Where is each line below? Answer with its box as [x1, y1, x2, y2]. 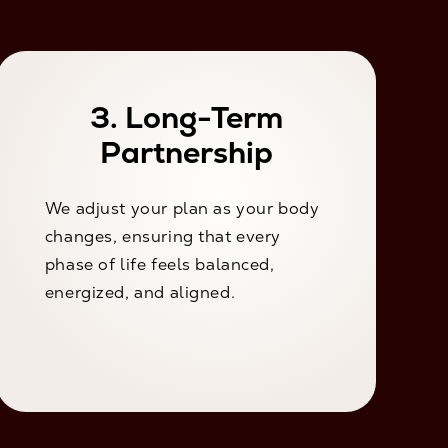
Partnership [99, 133, 273, 173]
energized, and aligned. [44, 282, 236, 304]
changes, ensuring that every [44, 226, 282, 248]
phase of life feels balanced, [44, 254, 275, 276]
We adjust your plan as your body [44, 198, 320, 220]
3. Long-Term [89, 98, 283, 138]
